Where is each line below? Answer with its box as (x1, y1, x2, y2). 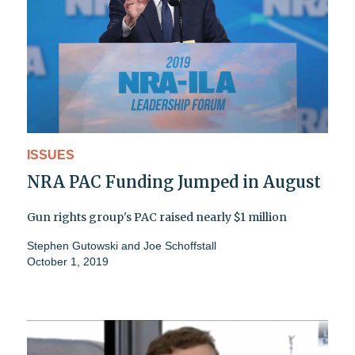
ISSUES (27, 148, 74, 162)
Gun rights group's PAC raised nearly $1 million (27, 210, 287, 225)
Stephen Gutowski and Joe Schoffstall (27, 239, 216, 253)
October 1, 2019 (27, 255, 109, 269)
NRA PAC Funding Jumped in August (27, 172, 321, 193)
